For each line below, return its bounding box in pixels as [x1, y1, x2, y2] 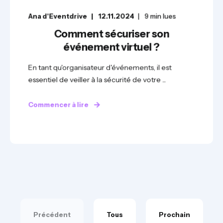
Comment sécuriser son [54, 27, 169, 40]
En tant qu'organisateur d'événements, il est [28, 63, 172, 72]
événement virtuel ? [63, 41, 160, 53]
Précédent [33, 211, 71, 219]
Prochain [158, 211, 190, 219]
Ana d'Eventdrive [28, 12, 87, 20]
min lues [150, 12, 176, 20]
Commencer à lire [28, 100, 89, 109]
